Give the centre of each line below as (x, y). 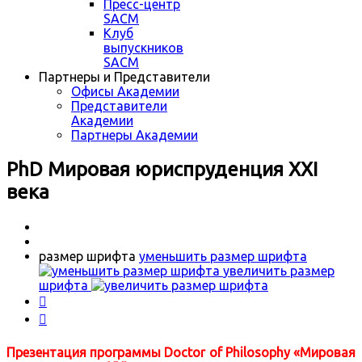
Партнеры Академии (135, 135)
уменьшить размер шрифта (223, 256)
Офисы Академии (125, 91)
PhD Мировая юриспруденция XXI (162, 169)
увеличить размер (279, 270)
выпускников (143, 48)
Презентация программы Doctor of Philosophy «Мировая (181, 353)
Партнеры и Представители (124, 77)
